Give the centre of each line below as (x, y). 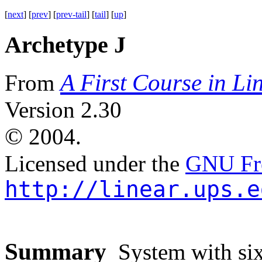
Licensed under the (95, 164)
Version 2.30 (63, 110)
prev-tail (71, 14)
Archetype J (74, 44)
